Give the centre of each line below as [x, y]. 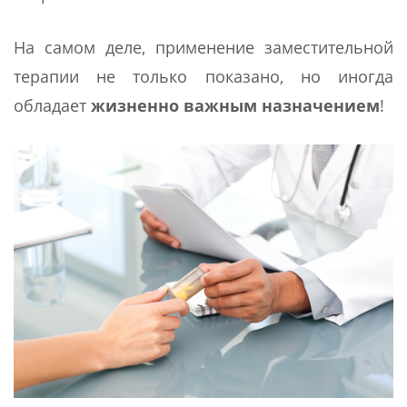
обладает [52, 105]
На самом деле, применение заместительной [203, 47]
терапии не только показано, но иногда [203, 76]
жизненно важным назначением [235, 105]
